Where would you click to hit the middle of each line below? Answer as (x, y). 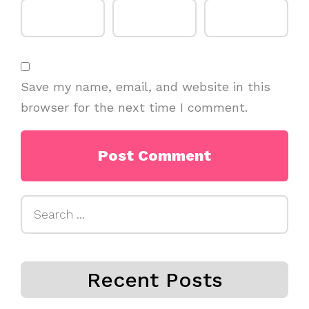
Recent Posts (154, 279)
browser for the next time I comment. (134, 107)
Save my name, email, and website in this (146, 86)
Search (41, 204)
